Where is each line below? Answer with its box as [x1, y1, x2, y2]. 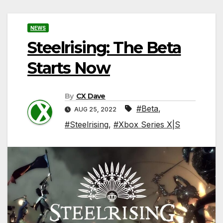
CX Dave [76, 92, 106, 101]
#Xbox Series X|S [113, 119, 180, 130]
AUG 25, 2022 [73, 106, 118, 113]
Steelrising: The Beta [27, 37, 181, 57]
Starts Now [27, 58, 110, 78]
